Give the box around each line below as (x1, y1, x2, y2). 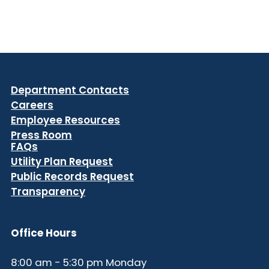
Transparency (11, 184, 85, 199)
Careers (11, 98, 53, 113)
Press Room (11, 128, 72, 143)
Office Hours (11, 226, 77, 241)
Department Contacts (11, 83, 129, 98)
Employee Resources (11, 113, 120, 128)
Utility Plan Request (11, 154, 113, 169)
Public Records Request (11, 169, 134, 184)
